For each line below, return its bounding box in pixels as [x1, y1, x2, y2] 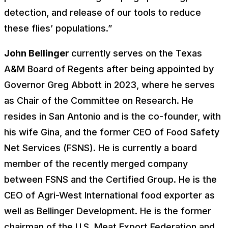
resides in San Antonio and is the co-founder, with [4, 111, 221, 122]
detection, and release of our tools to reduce [4, 7, 201, 18]
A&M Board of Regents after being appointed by [4, 64, 214, 74]
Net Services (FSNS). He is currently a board [4, 142, 197, 153]
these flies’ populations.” [4, 23, 112, 34]
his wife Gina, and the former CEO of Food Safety [4, 127, 219, 137]
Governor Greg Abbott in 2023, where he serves [4, 79, 215, 90]
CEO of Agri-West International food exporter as [4, 190, 215, 201]
